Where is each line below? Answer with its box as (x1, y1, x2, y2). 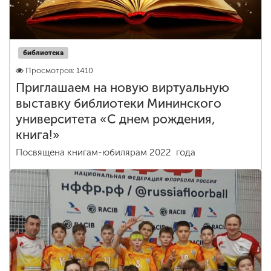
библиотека (23, 48, 64, 57)
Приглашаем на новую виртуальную (16, 80, 229, 95)
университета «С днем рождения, (16, 112, 215, 126)
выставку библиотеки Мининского (16, 96, 221, 111)
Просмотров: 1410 (25, 66, 93, 75)
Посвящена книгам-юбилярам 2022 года (16, 147, 195, 158)
